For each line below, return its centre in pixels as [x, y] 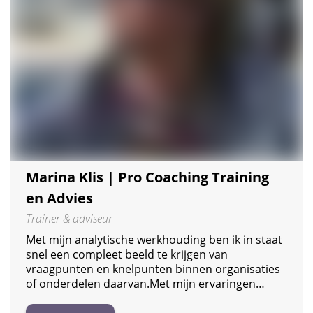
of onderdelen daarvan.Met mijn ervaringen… [145, 283]
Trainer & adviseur [69, 218]
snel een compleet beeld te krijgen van [127, 254]
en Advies [59, 198]
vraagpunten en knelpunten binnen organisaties [153, 269]
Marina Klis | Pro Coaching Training [147, 177]
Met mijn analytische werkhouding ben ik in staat [154, 239]
